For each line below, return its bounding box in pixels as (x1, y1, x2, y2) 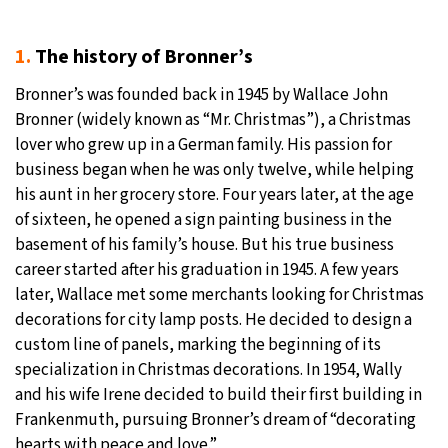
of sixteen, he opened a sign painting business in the (15, 208, 392, 233)
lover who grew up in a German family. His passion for (15, 133, 392, 158)
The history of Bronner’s (31, 43, 253, 72)
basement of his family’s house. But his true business (15, 233, 394, 258)
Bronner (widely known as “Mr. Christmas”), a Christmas (15, 108, 411, 133)
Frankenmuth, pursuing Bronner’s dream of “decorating (15, 408, 416, 433)
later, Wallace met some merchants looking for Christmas (15, 283, 424, 308)
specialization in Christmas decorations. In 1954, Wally (15, 358, 402, 383)
